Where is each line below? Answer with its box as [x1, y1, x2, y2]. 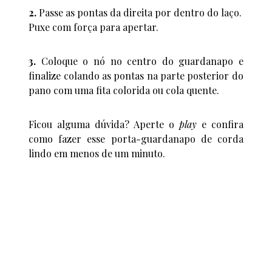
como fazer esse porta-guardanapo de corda [29, 132, 243, 145]
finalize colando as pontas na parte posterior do [29, 69, 243, 82]
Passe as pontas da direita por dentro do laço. [36, 5, 242, 19]
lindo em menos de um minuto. [29, 146, 166, 160]
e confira [196, 117, 243, 131]
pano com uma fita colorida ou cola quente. [29, 83, 220, 97]
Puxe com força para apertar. [29, 20, 159, 33]
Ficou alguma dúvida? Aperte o [29, 117, 179, 131]
